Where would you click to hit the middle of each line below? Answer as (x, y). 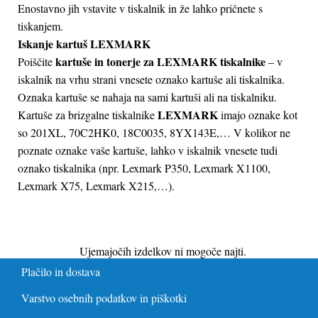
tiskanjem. (40, 26)
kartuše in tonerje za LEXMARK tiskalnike (160, 62)
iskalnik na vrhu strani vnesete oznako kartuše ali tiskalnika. (151, 79)
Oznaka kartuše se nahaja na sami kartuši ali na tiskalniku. (147, 97)
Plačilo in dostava (61, 271)
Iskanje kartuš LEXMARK (84, 44)
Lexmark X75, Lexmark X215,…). (96, 186)
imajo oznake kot (258, 115)
